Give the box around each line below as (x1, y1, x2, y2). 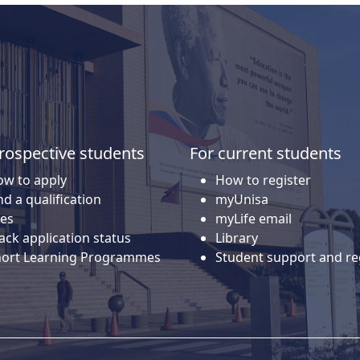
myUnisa (215, 190, 268, 208)
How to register (215, 170, 311, 189)
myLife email (215, 209, 292, 227)
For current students (190, 141, 342, 164)
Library (215, 228, 258, 247)
